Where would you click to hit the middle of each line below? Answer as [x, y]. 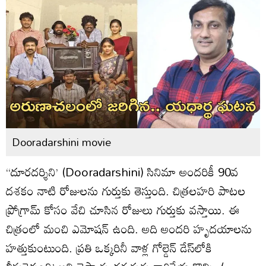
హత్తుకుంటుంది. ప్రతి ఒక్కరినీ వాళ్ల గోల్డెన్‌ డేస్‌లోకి [109, 247]
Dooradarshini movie [61, 142]
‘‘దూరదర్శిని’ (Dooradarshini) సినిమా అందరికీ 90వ [122, 171]
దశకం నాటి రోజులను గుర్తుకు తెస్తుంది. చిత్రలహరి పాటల [126, 190]
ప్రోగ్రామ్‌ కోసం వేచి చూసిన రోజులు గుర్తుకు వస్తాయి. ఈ [123, 209]
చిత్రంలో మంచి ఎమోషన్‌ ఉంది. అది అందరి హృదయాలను [129, 228]
